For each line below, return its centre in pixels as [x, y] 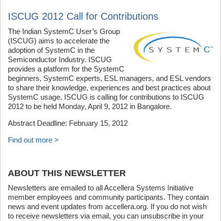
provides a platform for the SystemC [66, 69]
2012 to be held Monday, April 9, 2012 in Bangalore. [90, 106]
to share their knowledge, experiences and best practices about [109, 88]
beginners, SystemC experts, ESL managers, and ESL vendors [110, 78]
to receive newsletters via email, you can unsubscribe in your [106, 216]
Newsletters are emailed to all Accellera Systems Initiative [101, 188]
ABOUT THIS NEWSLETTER [67, 173]
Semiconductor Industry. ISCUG [60, 59]
